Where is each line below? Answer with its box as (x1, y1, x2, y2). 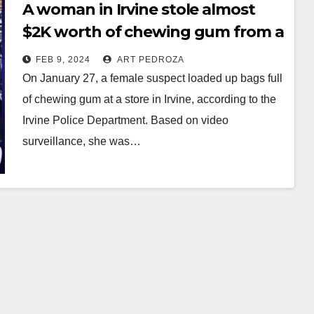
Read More (29, 167, 85, 179)
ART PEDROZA (114, 54, 184, 64)
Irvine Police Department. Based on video (22, 114, 228, 126)
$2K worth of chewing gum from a (22, 22, 284, 41)
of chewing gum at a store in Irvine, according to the (22, 93, 276, 105)
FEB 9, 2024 (35, 54, 90, 64)
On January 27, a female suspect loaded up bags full (22, 71, 282, 84)
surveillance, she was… (22, 135, 141, 147)
